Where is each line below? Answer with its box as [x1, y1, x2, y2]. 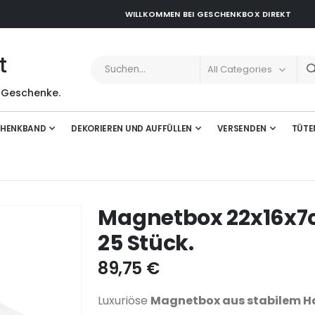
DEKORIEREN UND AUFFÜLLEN [71, 122, 192, 134]
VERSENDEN [217, 122, 266, 134]
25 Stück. [98, 229, 194, 258]
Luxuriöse [98, 292, 151, 309]
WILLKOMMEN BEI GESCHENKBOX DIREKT [124, 8, 292, 20]
